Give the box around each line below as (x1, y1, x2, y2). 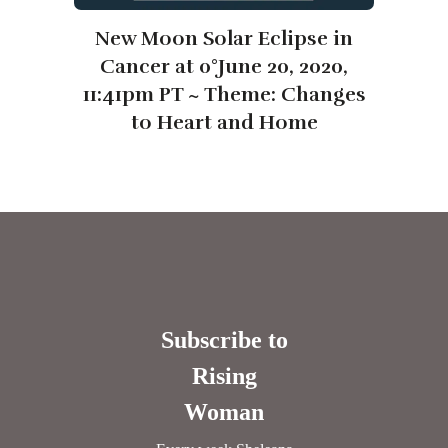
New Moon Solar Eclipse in (95, 26, 353, 52)
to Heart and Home (130, 110, 318, 136)
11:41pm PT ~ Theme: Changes (82, 82, 366, 108)
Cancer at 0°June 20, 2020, (100, 54, 348, 80)
